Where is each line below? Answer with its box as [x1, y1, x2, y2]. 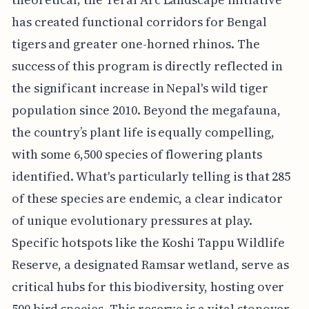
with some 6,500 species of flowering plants [11, 145, 262, 163]
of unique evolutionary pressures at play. [11, 211, 252, 229]
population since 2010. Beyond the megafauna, [11, 101, 281, 119]
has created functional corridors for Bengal [11, 12, 267, 30]
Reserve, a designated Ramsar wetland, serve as [11, 255, 289, 273]
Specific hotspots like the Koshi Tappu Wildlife [11, 233, 285, 251]
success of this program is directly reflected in [11, 57, 283, 74]
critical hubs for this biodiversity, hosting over [11, 277, 285, 295]
